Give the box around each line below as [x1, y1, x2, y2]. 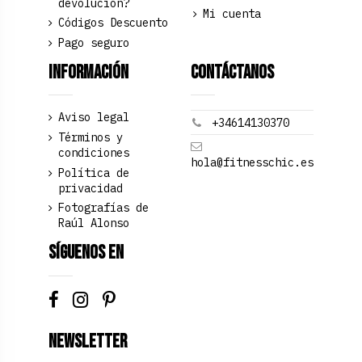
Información [48, 61, 128, 84]
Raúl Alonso [57, 216, 129, 231]
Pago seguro [57, 35, 129, 50]
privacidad [57, 180, 123, 196]
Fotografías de [57, 200, 149, 216]
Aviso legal [57, 110, 129, 125]
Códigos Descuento [57, 15, 168, 31]
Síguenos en [48, 242, 124, 265]
